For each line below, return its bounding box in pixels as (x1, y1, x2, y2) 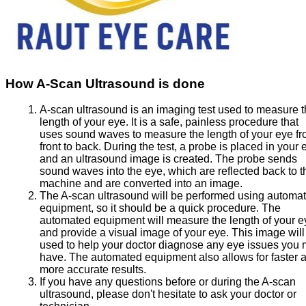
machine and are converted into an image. (40, 178, 242, 190)
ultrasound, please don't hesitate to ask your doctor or (40, 288, 296, 301)
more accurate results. (40, 264, 146, 276)
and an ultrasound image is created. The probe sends (40, 153, 297, 165)
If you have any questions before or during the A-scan (40, 276, 296, 288)
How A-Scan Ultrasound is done (5, 76, 205, 91)
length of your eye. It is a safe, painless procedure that (40, 116, 298, 128)
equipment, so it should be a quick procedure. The (40, 202, 281, 214)
